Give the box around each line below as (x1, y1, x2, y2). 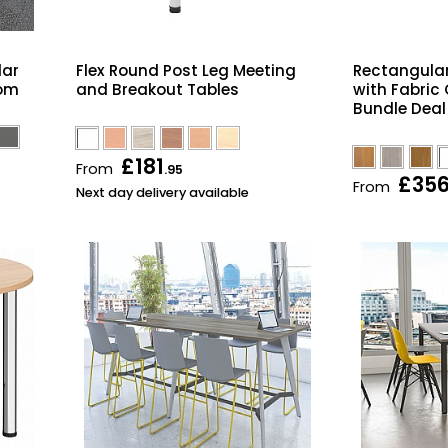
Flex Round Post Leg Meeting (75, 60, 296, 82)
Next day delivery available (75, 184, 249, 202)
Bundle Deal (353, 98, 446, 120)
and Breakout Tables (75, 79, 239, 101)
